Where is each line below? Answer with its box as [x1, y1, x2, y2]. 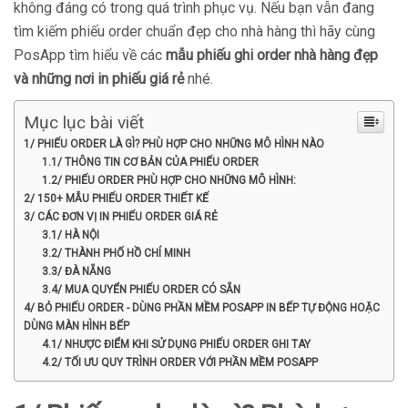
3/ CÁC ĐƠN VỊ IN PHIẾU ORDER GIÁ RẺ [24, 209, 218, 223]
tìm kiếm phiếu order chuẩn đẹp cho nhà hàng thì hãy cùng [14, 22, 375, 40]
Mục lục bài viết [24, 111, 144, 133]
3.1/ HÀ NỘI [41, 228, 99, 241]
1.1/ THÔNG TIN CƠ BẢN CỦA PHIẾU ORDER [41, 155, 259, 168]
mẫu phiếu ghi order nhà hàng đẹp [166, 46, 378, 64]
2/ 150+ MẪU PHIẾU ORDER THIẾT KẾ [24, 191, 209, 205]
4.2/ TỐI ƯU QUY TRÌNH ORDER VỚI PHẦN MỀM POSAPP [41, 355, 318, 369]
